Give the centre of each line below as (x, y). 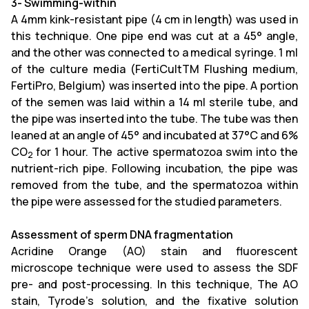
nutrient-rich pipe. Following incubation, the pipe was (154, 168)
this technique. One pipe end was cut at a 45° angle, (154, 36)
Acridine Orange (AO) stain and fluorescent (154, 251)
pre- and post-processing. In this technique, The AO (154, 284)
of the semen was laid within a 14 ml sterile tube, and (154, 102)
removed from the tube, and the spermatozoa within (154, 185)
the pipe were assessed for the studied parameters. (147, 201)
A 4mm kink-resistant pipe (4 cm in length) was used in (154, 19)
